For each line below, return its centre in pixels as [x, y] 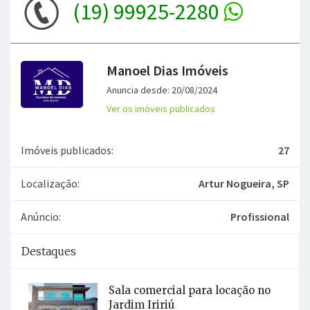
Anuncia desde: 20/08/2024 [162, 90]
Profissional [260, 216]
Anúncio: [41, 216]
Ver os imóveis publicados [161, 108]
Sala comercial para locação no [190, 290]
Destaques [49, 251]
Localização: [50, 183]
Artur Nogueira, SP [244, 183]
